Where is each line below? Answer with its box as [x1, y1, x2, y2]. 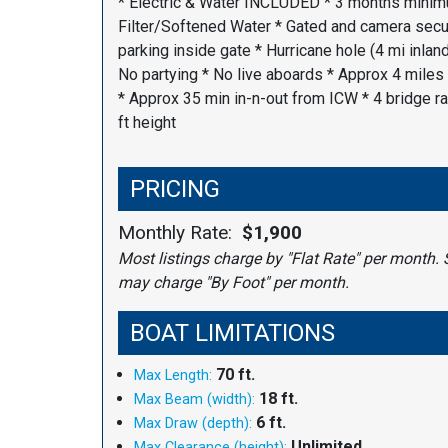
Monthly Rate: [118, 220, 242, 244]
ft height [118, 112, 176, 132]
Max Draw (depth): [134, 414, 252, 432]
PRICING [130, 174, 220, 203]
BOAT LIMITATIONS [130, 318, 335, 347]
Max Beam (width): [134, 390, 255, 408]
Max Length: [134, 366, 212, 384]
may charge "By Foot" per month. [118, 272, 349, 292]
